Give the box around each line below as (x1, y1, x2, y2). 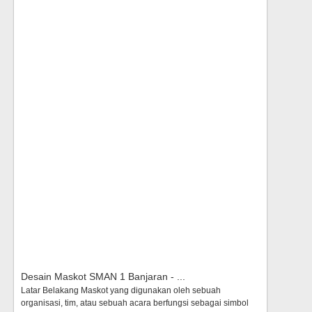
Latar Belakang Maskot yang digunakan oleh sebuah (21, 285, 221, 295)
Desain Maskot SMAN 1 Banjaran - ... (21, 270, 185, 282)
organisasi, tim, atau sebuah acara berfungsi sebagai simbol (21, 297, 249, 308)
